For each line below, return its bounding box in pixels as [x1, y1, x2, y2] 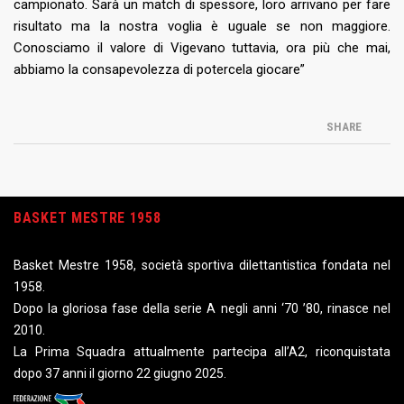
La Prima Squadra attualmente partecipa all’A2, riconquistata [14, 344, 390, 360]
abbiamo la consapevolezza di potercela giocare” [14, 61, 305, 78]
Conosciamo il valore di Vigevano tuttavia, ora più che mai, [14, 40, 390, 57]
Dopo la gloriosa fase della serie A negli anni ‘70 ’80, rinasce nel [14, 301, 390, 317]
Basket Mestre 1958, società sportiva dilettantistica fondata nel [14, 258, 390, 273]
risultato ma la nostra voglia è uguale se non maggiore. [14, 18, 390, 35]
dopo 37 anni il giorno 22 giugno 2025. [14, 366, 226, 381]
